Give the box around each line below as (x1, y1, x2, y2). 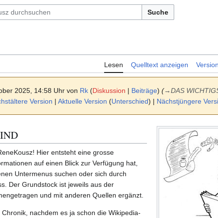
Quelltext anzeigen (131, 61, 188, 69)
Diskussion (92, 87, 126, 95)
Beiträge (131, 87, 157, 95)
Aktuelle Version (58, 97, 107, 106)
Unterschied (111, 97, 148, 106)
